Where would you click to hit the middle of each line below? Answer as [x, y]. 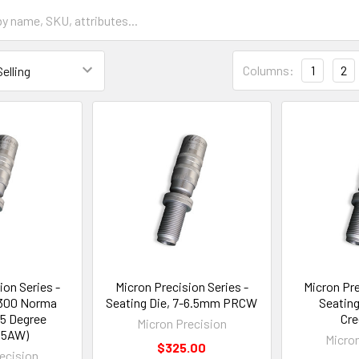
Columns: [268, 70]
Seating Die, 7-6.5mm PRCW [182, 302]
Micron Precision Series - [182, 286]
